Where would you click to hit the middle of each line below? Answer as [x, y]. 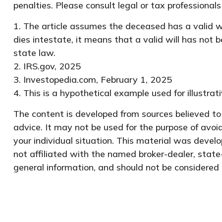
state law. [34, 53]
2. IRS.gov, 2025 [47, 66]
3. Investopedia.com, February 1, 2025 [92, 79]
